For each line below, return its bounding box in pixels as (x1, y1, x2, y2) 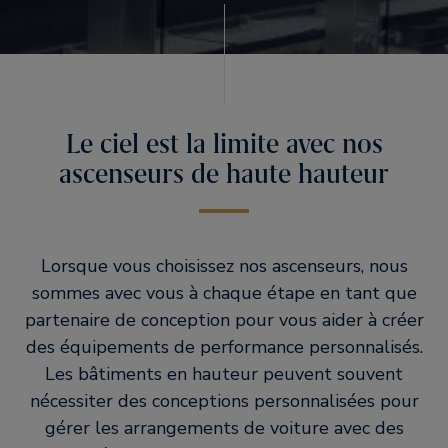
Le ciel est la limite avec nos (65, 127, 383, 161)
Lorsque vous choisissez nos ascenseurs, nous (40, 254, 408, 278)
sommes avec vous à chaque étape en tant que (31, 281, 417, 305)
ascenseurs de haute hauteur (59, 157, 389, 191)
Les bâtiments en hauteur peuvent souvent (45, 362, 403, 386)
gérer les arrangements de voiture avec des (44, 416, 404, 440)
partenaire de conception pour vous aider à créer (24, 308, 424, 332)
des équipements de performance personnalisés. (25, 335, 423, 359)
